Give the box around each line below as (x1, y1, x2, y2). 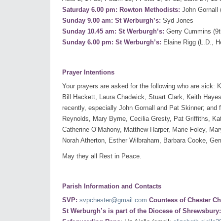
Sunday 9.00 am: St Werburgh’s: (62, 17, 161, 25)
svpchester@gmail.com (79, 196, 147, 204)
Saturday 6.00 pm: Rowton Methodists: (62, 6, 180, 14)
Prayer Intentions (62, 69, 114, 76)
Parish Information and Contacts (62, 183, 161, 190)
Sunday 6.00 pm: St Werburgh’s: (62, 38, 161, 46)
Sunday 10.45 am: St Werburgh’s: (62, 28, 164, 36)
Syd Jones (161, 17, 193, 25)
